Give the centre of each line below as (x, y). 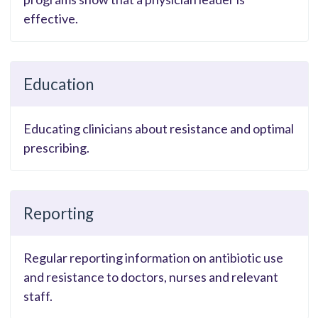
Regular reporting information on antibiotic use (153, 258)
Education (58, 84)
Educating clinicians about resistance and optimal (158, 129)
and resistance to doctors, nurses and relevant (150, 277)
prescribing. (56, 148)
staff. (38, 296)
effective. (50, 19)
